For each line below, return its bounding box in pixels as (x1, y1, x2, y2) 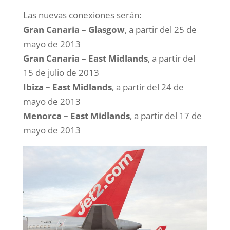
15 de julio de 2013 (23, 67, 99, 79)
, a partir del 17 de (129, 110, 202, 122)
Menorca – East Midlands (23, 110, 130, 122)
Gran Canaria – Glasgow (23, 24, 125, 35)
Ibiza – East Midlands (23, 81, 112, 93)
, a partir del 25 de (124, 24, 197, 35)
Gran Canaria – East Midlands (23, 52, 148, 64)
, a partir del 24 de (111, 81, 184, 93)
